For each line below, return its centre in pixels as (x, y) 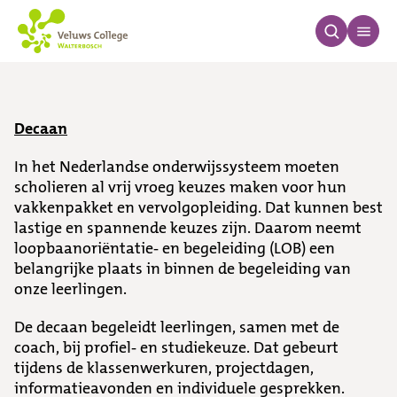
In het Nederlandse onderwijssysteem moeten (177, 167)
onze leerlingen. (74, 289)
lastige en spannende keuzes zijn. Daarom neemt (188, 228)
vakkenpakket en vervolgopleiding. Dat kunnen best (198, 207)
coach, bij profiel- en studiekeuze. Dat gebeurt (176, 347)
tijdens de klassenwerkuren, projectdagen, (164, 368)
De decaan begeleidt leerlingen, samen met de (177, 327)
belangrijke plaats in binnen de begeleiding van (183, 269)
